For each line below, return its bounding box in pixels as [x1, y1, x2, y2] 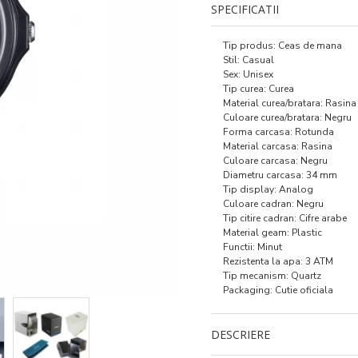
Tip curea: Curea [223, 82, 294, 95]
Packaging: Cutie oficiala [223, 284, 333, 296]
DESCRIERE [211, 327, 270, 342]
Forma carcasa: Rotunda [223, 125, 334, 138]
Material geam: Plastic [223, 226, 322, 239]
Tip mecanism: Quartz [223, 269, 321, 282]
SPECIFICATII [211, 2, 279, 17]
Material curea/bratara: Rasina [223, 97, 356, 109]
